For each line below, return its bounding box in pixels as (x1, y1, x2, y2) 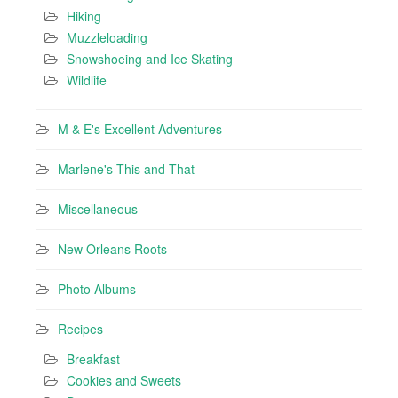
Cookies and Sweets (67, 370, 181, 389)
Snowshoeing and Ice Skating (67, 49, 233, 68)
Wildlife (67, 70, 107, 89)
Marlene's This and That (58, 159, 195, 178)
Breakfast (67, 349, 120, 368)
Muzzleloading (67, 28, 147, 46)
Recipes (58, 319, 103, 338)
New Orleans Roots (58, 239, 167, 258)
